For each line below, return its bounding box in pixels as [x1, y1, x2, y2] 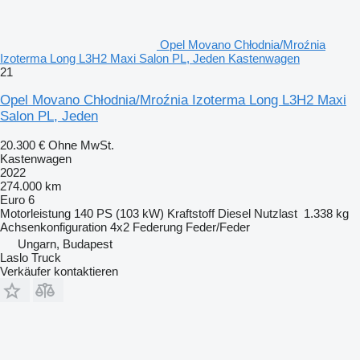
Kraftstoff [167, 206, 215, 220]
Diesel [218, 206, 251, 220]
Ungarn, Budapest [18, 236, 112, 251]
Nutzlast [254, 206, 297, 220]
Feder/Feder [186, 219, 250, 234]
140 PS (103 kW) [74, 206, 164, 220]
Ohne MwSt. [48, 137, 114, 152]
